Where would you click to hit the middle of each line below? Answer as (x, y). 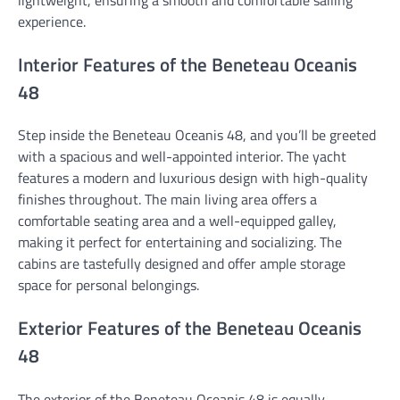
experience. (52, 21)
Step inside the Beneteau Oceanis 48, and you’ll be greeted (197, 135)
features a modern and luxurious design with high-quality (193, 178)
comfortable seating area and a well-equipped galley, (177, 221)
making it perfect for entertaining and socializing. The (180, 242)
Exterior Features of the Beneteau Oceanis (190, 328)
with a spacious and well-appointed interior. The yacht (182, 157)
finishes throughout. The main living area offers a (167, 200)
